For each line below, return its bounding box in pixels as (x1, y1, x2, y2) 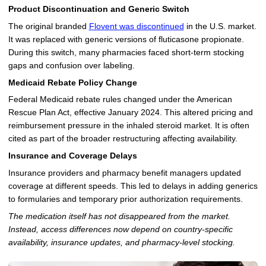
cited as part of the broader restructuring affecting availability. (8, 134, 237, 144)
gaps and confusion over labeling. (8, 61, 135, 70)
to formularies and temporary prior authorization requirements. (8, 194, 243, 204)
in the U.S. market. (183, 21, 256, 31)
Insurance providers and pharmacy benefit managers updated (8, 168, 241, 178)
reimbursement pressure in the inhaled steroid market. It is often (8, 121, 249, 131)
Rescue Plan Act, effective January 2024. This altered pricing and (8, 108, 253, 118)
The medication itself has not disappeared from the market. (8, 211, 230, 221)
